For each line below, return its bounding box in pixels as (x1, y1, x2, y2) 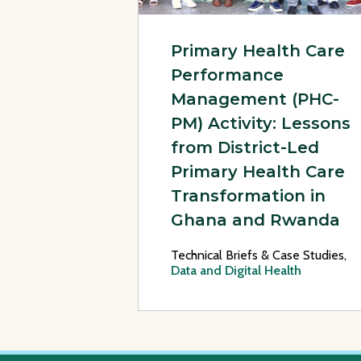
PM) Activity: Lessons (171, 113, 351, 133)
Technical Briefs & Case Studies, (171, 247, 346, 263)
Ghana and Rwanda (171, 210, 340, 230)
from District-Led (171, 137, 319, 157)
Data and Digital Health (171, 262, 301, 278)
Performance (171, 64, 284, 85)
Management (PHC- (171, 89, 339, 109)
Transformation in (171, 185, 326, 205)
